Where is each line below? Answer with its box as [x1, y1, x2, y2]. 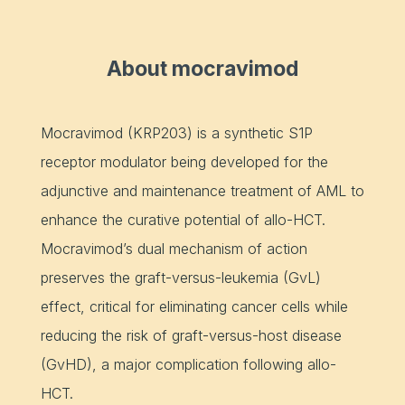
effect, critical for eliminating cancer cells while [40, 297, 348, 316]
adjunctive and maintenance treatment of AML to [40, 181, 364, 200]
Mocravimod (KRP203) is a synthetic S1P [40, 123, 313, 142]
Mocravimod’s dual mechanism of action [40, 239, 307, 258]
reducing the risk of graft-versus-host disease [40, 325, 342, 344]
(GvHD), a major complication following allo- [40, 354, 336, 373]
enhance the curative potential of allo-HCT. [40, 210, 325, 229]
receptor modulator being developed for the [40, 152, 328, 171]
